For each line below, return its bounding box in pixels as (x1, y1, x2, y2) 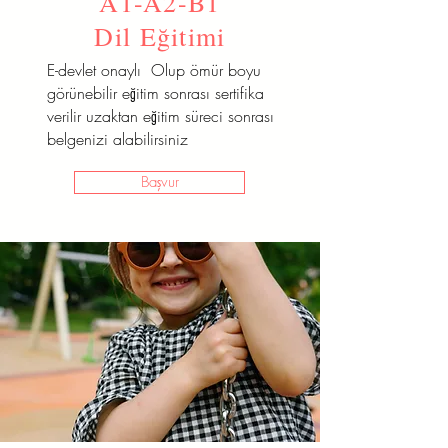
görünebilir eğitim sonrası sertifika (47, 82, 264, 104)
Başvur (140, 172, 179, 192)
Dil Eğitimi (94, 19, 226, 53)
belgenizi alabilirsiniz (47, 128, 188, 150)
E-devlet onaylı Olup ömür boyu (47, 59, 261, 81)
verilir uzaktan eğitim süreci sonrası (47, 105, 274, 127)
